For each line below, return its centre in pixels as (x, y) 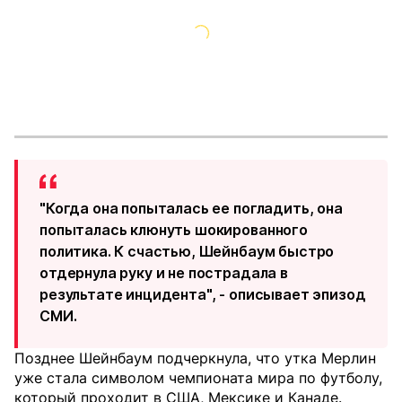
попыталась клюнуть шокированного (174, 230)
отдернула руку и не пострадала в (164, 273)
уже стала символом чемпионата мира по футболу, (198, 378)
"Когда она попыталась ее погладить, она (191, 208)
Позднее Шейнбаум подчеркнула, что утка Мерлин (195, 358)
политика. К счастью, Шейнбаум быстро (187, 251)
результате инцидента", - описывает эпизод (203, 294)
